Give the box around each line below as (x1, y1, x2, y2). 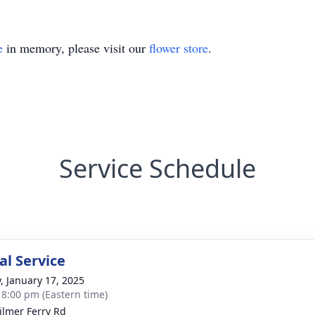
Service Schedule (59, 151, 256, 186)
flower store (149, 39, 208, 56)
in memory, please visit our (3, 39, 149, 56)
